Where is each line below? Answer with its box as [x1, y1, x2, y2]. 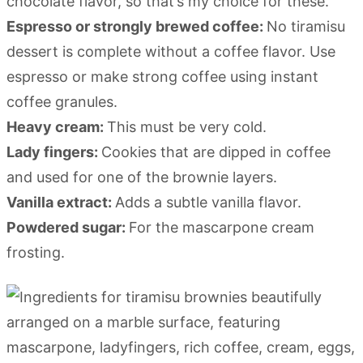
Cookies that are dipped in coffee [101, 143, 331, 160]
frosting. [6, 243, 65, 261]
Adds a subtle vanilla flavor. [115, 193, 301, 211]
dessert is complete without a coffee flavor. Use [6, 42, 335, 60]
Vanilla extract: [6, 193, 115, 211]
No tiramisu [267, 17, 345, 35]
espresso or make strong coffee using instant [6, 67, 318, 85]
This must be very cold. [107, 117, 267, 135]
